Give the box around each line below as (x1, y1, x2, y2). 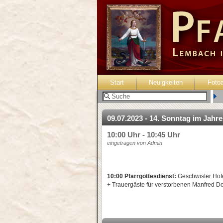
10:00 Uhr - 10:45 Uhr (107, 130, 180, 139)
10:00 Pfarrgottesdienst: (107, 173, 178, 180)
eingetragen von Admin (107, 140, 162, 146)
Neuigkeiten (149, 79, 183, 86)
